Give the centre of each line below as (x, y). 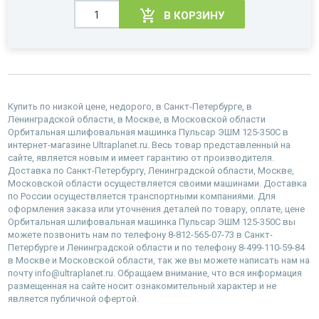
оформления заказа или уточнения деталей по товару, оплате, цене (156, 209)
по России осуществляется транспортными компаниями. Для (142, 197)
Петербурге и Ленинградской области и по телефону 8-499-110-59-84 (156, 248)
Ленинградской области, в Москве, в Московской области (137, 120)
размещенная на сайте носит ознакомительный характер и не (142, 286)
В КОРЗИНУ (194, 15)
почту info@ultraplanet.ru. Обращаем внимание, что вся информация (155, 273)
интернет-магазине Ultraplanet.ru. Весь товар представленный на (149, 145)
